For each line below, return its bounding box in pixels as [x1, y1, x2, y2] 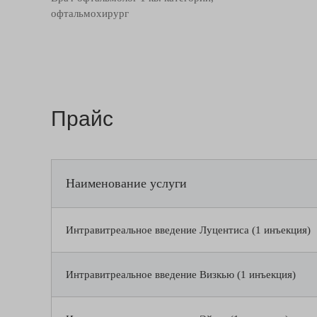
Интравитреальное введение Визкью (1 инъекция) [66, 269, 296, 280]
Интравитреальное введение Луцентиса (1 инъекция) [66, 224, 311, 236]
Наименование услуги [66, 176, 187, 190]
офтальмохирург [51, 8, 129, 20]
